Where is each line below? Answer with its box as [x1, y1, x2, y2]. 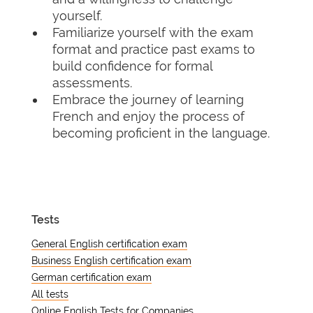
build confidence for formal [52, 59, 212, 73]
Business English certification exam [31, 255, 191, 266]
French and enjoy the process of [52, 109, 245, 124]
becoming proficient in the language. [52, 126, 270, 140]
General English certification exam [31, 238, 187, 249]
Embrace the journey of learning [52, 92, 244, 107]
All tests [31, 289, 68, 300]
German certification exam [31, 272, 152, 283]
